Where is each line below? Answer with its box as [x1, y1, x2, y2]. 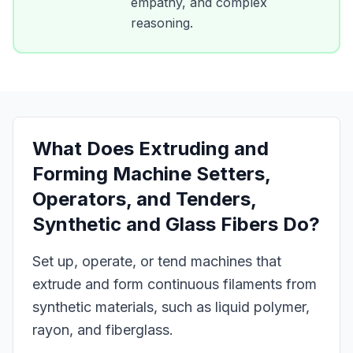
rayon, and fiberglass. [32, 321, 173, 338]
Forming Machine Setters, [32, 162, 270, 185]
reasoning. [131, 15, 193, 31]
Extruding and [139, 137, 269, 160]
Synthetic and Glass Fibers [32, 213, 278, 236]
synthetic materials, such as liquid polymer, [32, 299, 310, 315]
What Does [32, 137, 139, 160]
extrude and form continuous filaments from [32, 276, 317, 292]
